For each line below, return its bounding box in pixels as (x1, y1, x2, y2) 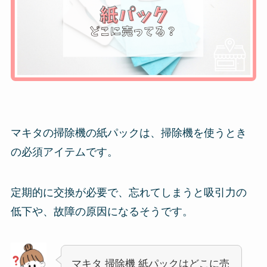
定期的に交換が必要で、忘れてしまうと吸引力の (10, 187, 247, 199)
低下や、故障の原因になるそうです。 (10, 206, 193, 218)
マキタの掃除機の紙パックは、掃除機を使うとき (10, 127, 247, 139)
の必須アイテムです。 (10, 146, 118, 159)
